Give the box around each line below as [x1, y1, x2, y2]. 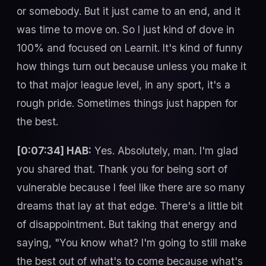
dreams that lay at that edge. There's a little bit [17, 199, 243, 213]
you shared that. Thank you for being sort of [17, 163, 227, 176]
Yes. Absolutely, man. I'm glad [91, 144, 238, 157]
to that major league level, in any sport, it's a [17, 78, 230, 91]
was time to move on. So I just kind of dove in [17, 23, 235, 36]
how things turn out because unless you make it [17, 59, 246, 72]
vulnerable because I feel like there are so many [17, 181, 245, 194]
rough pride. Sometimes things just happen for [17, 96, 237, 109]
